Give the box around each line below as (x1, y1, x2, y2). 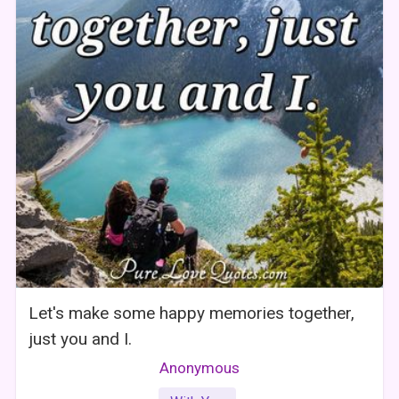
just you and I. (28, 329, 133, 350)
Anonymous (159, 359, 240, 378)
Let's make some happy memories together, (28, 303, 355, 324)
